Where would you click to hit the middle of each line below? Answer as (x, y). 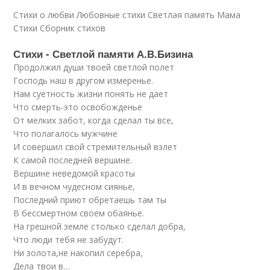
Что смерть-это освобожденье (78, 107)
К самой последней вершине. (73, 160)
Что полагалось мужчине (66, 133)
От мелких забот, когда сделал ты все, (94, 120)
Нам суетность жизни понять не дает (91, 94)
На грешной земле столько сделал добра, (100, 226)
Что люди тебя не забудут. (69, 240)
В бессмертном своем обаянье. (79, 213)
